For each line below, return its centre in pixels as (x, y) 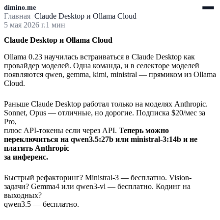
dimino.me (20, 8)
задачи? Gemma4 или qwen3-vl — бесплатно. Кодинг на (97, 187)
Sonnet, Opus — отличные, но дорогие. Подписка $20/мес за (105, 113)
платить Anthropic (37, 148)
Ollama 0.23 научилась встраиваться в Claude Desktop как (99, 57)
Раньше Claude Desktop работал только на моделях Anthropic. (106, 104)
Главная (18, 16)
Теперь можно (144, 131)
